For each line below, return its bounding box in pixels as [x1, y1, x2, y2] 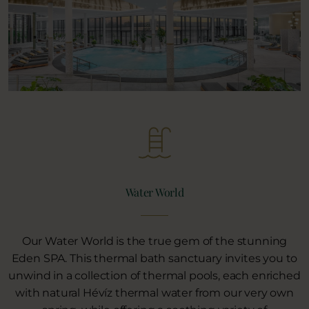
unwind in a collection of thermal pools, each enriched [8, 268, 301, 282]
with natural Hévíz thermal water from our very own [15, 286, 294, 299]
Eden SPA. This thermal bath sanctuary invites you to [11, 251, 298, 265]
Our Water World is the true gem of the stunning [21, 234, 288, 248]
